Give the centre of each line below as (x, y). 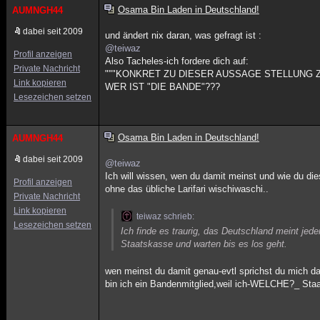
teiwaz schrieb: (166, 216)
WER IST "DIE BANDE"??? (163, 87)
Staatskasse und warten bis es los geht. (204, 244)
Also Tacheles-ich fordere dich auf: (177, 61)
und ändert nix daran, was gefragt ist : (184, 35)
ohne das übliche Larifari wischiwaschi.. (187, 189)
